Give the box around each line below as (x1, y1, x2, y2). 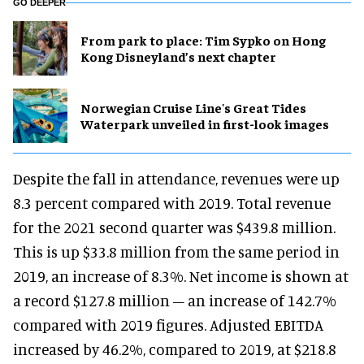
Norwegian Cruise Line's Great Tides (80, 99, 306, 116)
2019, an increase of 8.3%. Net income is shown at (13, 266, 349, 285)
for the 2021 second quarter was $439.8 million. (13, 217, 336, 236)
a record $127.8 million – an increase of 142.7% (13, 290, 336, 310)
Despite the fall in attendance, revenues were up (13, 168, 340, 188)
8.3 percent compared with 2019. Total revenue (13, 193, 331, 212)
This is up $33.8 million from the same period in (13, 241, 340, 261)
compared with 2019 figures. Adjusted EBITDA (13, 314, 323, 334)
